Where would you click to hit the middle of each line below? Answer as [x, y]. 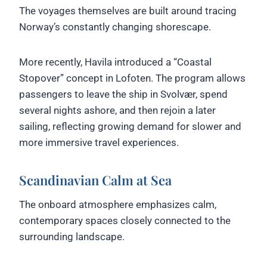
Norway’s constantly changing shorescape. [115, 27]
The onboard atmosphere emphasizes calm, [118, 204]
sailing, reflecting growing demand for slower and [130, 126]
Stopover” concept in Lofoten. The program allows [132, 78]
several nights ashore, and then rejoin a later [117, 110]
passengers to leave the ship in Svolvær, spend [123, 94]
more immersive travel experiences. [99, 142]
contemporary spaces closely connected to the [125, 220]
